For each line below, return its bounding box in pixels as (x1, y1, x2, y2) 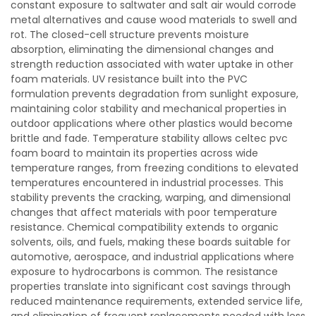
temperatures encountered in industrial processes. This (11, 176, 284, 190)
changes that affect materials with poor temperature (11, 205, 277, 219)
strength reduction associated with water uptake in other (11, 57, 293, 71)
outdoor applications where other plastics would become (11, 116, 293, 130)
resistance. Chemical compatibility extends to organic (11, 220, 279, 234)
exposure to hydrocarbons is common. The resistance (11, 265, 278, 279)
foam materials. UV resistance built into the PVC (11, 72, 248, 86)
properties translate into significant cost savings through (11, 279, 291, 293)
